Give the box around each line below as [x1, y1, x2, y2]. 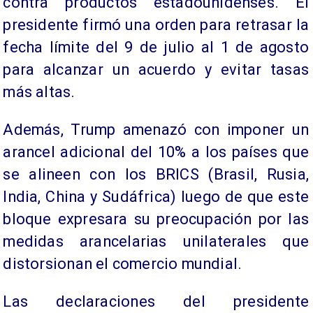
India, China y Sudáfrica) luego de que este [3, 188, 309, 206]
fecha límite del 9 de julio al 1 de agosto [3, 38, 309, 57]
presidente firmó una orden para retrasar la [3, 16, 309, 34]
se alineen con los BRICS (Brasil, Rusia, [3, 166, 309, 184]
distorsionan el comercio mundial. [3, 255, 242, 273]
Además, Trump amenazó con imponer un [3, 121, 309, 139]
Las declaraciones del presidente [3, 293, 309, 311]
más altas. [3, 83, 75, 101]
